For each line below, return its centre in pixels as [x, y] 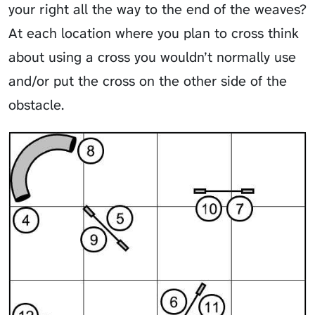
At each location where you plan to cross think [154, 33]
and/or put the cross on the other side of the [148, 81]
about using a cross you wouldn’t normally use [152, 57]
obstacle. [36, 105]
